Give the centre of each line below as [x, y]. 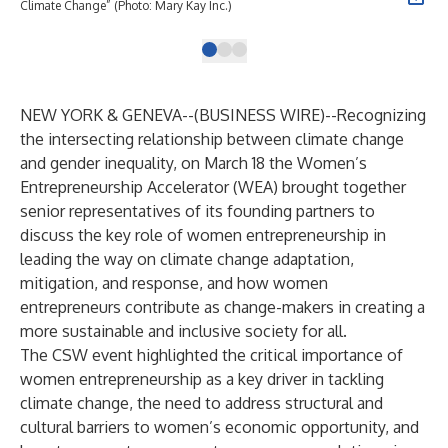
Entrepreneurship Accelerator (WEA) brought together [213, 187]
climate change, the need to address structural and [201, 403]
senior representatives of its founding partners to [197, 211]
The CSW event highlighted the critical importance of [211, 355]
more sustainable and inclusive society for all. [183, 331]
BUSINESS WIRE [259, 115]
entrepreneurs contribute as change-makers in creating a [222, 307]
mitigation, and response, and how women [174, 283]
